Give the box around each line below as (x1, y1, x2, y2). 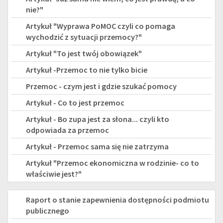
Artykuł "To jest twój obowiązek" (26, 48, 142, 58)
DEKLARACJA (10, 192, 56, 203)
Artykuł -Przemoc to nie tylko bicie (26, 64, 147, 75)
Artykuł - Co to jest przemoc (26, 97, 124, 108)
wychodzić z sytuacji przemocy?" (26, 31, 142, 42)
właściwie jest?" (26, 168, 82, 179)
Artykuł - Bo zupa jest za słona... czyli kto (26, 113, 169, 124)
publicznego (26, 205, 69, 216)
